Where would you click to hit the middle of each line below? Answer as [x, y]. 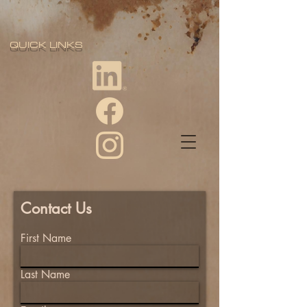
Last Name [45, 274]
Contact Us [56, 208]
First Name [46, 238]
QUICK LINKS [45, 45]
